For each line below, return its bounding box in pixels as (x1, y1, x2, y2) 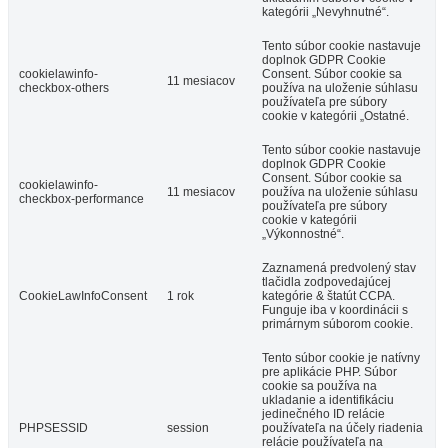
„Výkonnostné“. (262, 226, 344, 241)
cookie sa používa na (262, 378, 377, 393)
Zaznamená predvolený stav (262, 260, 416, 275)
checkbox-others (19, 80, 109, 95)
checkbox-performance (19, 191, 144, 206)
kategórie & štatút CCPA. (262, 288, 395, 303)
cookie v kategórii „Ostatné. (262, 108, 409, 123)
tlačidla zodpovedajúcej (262, 274, 391, 289)
